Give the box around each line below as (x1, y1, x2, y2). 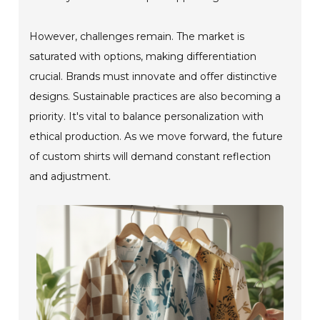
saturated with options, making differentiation (29, 50, 257, 64)
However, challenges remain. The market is (29, 30, 245, 44)
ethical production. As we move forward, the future (29, 130, 284, 144)
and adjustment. (29, 170, 111, 184)
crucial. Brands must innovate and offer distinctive (29, 70, 278, 84)
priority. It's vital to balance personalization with (29, 110, 264, 124)
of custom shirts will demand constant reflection (29, 150, 271, 164)
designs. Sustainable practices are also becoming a (29, 90, 281, 104)
